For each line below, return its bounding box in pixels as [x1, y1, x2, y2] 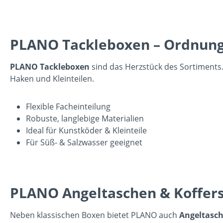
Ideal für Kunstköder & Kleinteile [26, 124, 147, 136]
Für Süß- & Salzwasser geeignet [26, 136, 142, 148]
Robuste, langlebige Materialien [26, 112, 144, 124]
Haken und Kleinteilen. [10, 73, 94, 84]
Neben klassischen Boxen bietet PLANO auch [10, 209, 179, 221]
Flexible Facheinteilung [26, 101, 111, 112]
